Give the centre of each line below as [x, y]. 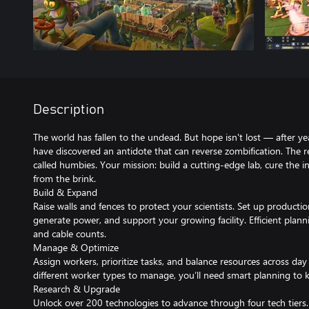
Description [69, 110]
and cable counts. [70, 233]
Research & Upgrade [77, 289]
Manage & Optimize [76, 247]
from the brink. [64, 178]
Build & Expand [65, 192]
